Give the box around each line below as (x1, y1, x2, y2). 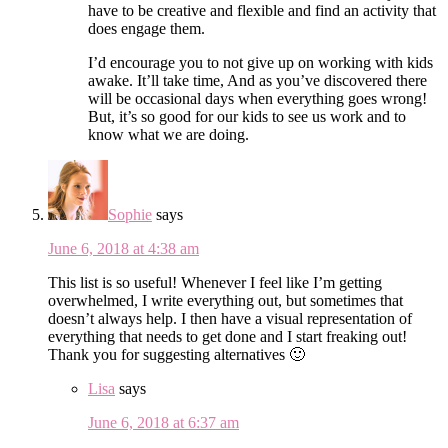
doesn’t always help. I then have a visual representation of (48, 309, 412, 327)
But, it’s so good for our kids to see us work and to (88, 107, 406, 125)
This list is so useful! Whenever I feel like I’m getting (48, 273, 382, 291)
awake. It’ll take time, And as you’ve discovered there (88, 71, 427, 89)
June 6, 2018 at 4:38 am (48, 239, 199, 257)
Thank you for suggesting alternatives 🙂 (48, 345, 305, 363)
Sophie (108, 205, 152, 223)
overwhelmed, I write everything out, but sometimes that (48, 291, 403, 309)
